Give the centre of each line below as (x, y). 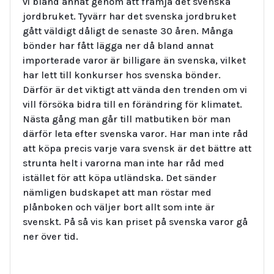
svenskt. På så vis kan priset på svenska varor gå (135, 221)
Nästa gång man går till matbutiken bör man (127, 119)
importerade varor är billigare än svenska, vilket (134, 60)
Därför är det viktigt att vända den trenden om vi (135, 89)
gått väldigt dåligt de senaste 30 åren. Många (128, 31)
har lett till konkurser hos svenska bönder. (122, 75)
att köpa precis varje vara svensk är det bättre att (137, 148)
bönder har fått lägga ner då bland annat (118, 45)
